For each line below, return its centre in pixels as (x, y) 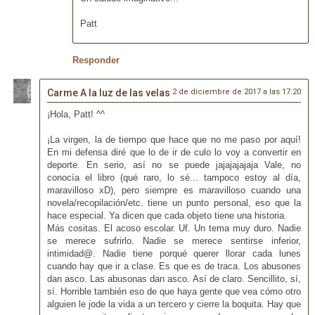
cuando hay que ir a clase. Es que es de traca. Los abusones (174, 266)
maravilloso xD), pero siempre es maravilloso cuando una (174, 190)
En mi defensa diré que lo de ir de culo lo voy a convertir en (174, 152)
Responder (96, 60)
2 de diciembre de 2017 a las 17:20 (237, 91)
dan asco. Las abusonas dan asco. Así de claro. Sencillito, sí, (174, 278)
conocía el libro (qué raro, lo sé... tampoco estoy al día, (174, 177)
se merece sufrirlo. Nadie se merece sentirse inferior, (174, 240)
